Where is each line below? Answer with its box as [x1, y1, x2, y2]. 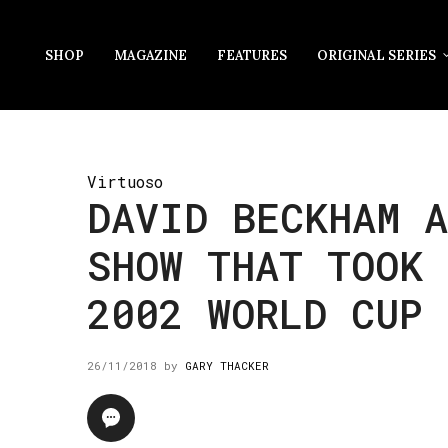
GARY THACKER [185, 358, 269, 373]
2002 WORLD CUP [87, 287, 422, 340]
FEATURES [217, 46, 287, 64]
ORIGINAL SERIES [317, 46, 436, 64]
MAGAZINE [114, 46, 187, 64]
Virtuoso [87, 171, 163, 192]
